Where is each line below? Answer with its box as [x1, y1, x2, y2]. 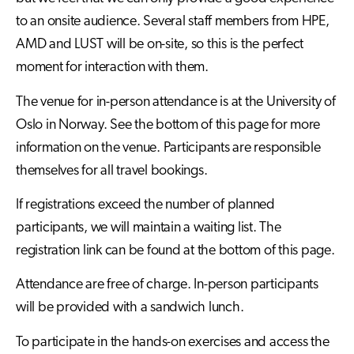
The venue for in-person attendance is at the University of [16, 94, 336, 110]
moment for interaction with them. [16, 60, 209, 76]
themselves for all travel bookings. [16, 163, 208, 179]
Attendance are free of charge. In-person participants [16, 277, 318, 293]
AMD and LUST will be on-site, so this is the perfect [16, 37, 303, 53]
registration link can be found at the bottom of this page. [16, 243, 335, 258]
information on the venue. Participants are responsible [16, 140, 321, 156]
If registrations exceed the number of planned [16, 197, 275, 213]
